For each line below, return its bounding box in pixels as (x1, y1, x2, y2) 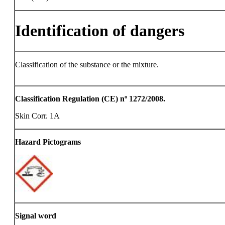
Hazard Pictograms (15, 138, 81, 146)
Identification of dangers (15, 22, 184, 40)
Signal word (15, 211, 56, 220)
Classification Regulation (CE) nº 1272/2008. (15, 94, 165, 103)
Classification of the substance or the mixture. (15, 60, 159, 69)
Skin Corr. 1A (15, 111, 60, 120)
